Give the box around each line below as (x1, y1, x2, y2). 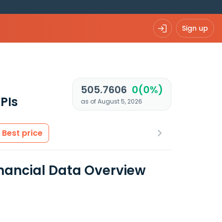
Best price (2, 127, 43, 139)
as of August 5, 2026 (80, 97, 142, 106)
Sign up (182, 23, 208, 33)
